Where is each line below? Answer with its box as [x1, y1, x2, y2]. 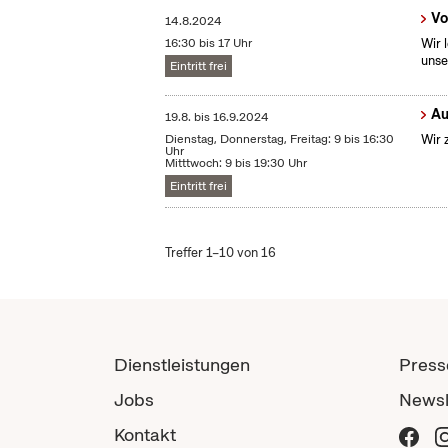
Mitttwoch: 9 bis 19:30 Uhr [165, 155, 308, 172]
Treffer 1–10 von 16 [165, 244, 277, 262]
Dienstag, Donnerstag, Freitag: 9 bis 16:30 [165, 131, 395, 148]
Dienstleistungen [114, 353, 250, 377]
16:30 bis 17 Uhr [165, 35, 253, 52]
